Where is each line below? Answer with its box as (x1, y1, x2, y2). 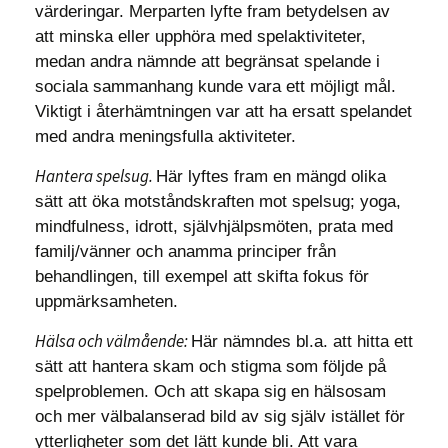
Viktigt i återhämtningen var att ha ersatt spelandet (35, 102, 412, 121)
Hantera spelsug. (35, 165, 156, 187)
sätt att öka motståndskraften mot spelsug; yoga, (35, 192, 401, 211)
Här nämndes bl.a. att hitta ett (191, 332, 413, 351)
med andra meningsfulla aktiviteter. (35, 127, 301, 146)
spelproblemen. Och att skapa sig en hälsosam (35, 382, 386, 401)
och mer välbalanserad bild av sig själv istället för (35, 407, 405, 426)
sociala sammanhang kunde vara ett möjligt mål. (35, 77, 396, 96)
